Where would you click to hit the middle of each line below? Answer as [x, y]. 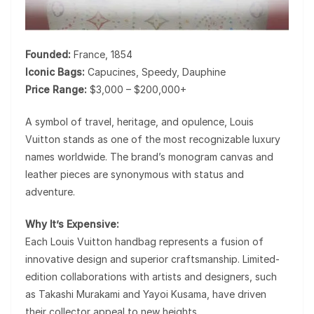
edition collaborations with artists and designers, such [151, 276]
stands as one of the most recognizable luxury [170, 139]
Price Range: [56, 89]
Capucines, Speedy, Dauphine [155, 71]
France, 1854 [102, 54]
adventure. [50, 191]
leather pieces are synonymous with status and [135, 174]
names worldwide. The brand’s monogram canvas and [149, 156]
